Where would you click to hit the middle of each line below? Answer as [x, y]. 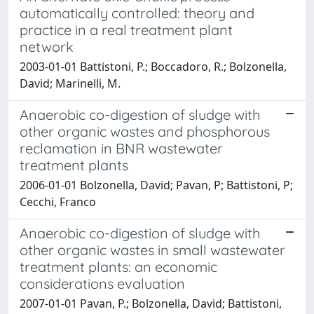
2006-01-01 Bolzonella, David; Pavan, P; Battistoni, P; [156, 185]
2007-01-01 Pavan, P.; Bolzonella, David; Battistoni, [151, 303]
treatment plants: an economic [118, 266]
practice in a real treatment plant [126, 29]
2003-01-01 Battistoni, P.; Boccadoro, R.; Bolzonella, [153, 66]
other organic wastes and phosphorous [145, 131]
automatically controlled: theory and [137, 13]
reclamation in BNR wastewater [121, 148]
